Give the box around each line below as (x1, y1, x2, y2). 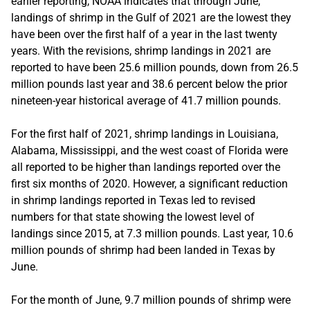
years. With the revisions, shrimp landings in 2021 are (11, 44, 271, 57)
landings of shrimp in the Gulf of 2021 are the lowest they (11, 10, 291, 24)
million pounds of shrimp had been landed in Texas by (11, 243, 275, 257)
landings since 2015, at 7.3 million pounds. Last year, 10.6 (11, 226, 293, 240)
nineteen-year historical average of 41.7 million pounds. (11, 93, 281, 107)
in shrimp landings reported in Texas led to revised (11, 193, 255, 207)
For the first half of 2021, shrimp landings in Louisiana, (11, 127, 278, 140)
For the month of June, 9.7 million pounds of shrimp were (11, 293, 291, 307)
